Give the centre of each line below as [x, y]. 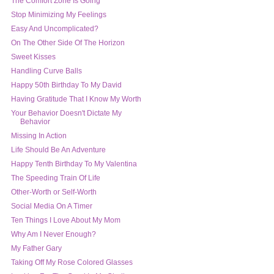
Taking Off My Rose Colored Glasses [72, 263]
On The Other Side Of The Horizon [68, 43]
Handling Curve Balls [46, 71]
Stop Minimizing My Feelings [58, 15]
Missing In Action [39, 136]
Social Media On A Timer [51, 206]
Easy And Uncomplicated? [54, 29]
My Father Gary [36, 249]
